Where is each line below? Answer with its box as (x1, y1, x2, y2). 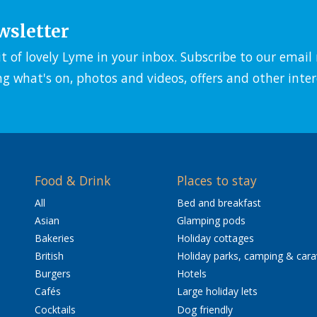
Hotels (176, 267, 207, 281)
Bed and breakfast (176, 196, 261, 210)
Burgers (34, 267, 71, 281)
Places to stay (176, 172, 257, 190)
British (34, 249, 64, 263)
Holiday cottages (176, 231, 254, 246)
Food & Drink (34, 172, 110, 190)
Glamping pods (176, 214, 246, 228)
